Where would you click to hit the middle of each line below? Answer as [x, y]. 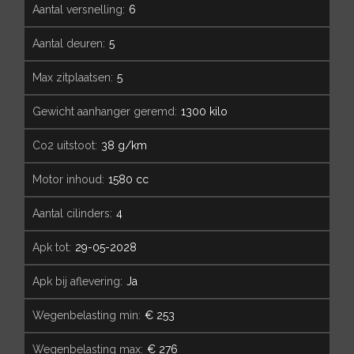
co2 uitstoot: [69, 145]
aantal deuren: [72, 43]
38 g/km [124, 145]
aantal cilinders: [76, 213]
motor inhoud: [73, 179]
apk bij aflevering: [81, 281]
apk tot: [55, 247]
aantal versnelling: [82, 9]
